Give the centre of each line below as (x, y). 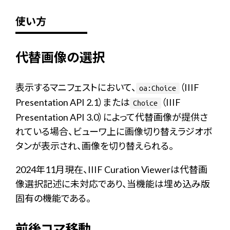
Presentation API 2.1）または (73, 102)
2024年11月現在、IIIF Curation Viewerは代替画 (111, 169)
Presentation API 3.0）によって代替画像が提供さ (112, 117)
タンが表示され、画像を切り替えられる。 (94, 146)
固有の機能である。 (53, 198)
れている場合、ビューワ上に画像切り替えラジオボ (114, 131)
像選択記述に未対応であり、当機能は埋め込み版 (113, 184)
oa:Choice (158, 88)
